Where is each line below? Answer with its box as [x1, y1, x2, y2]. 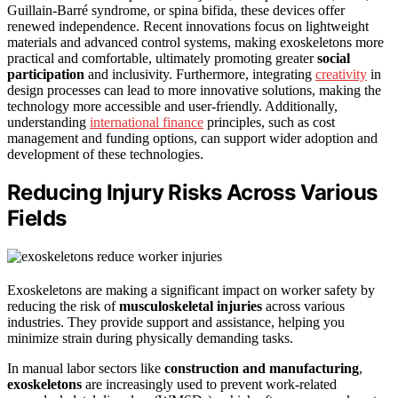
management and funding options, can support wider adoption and [7, 130, 378, 146]
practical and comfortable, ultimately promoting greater [7, 50, 317, 66]
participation [7, 66, 84, 82]
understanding [7, 114, 90, 130]
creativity [315, 66, 367, 82]
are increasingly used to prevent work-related [82, 377, 337, 393]
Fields [7, 205, 67, 232]
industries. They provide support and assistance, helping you [7, 314, 345, 330]
